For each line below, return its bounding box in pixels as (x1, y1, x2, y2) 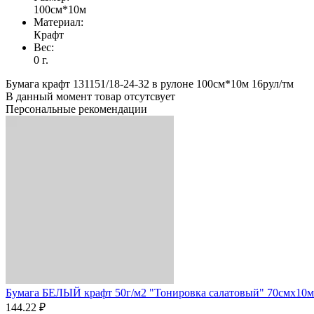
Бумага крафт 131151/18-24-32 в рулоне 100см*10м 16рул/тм (6, 77, 294, 90)
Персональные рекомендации (6, 102, 147, 115)
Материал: (34, 15, 83, 28)
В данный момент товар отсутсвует (6, 90, 175, 102)
